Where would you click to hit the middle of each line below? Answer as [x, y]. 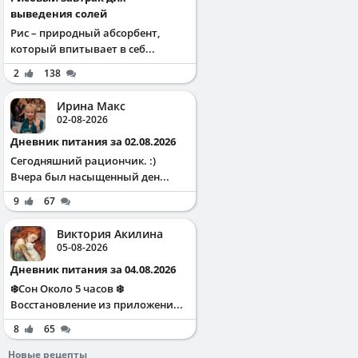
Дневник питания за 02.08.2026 [97, 142]
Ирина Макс [91, 106]
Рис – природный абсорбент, [85, 33]
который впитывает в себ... [83, 49]
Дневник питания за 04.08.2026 [97, 270]
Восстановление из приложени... [97, 305]
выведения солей [59, 14]
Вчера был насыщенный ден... [90, 177]
